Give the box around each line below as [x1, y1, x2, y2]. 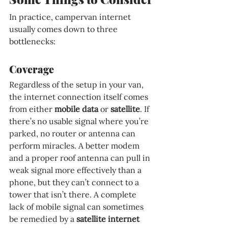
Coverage [9, 62, 54, 76]
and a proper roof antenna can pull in [9, 153, 152, 163]
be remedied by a [9, 214, 76, 224]
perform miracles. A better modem [9, 140, 141, 151]
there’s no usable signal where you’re [9, 116, 151, 127]
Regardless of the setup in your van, [9, 79, 146, 90]
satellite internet [76, 214, 141, 224]
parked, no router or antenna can [9, 128, 137, 139]
